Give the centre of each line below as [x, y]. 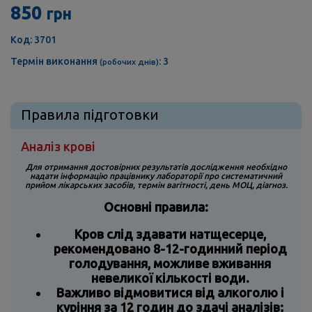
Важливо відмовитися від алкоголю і [170, 293]
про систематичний [243, 176]
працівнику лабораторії [157, 176]
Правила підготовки [90, 115]
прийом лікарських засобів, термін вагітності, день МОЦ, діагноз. [156, 185]
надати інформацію [70, 176]
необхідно [266, 167]
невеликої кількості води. [170, 278]
